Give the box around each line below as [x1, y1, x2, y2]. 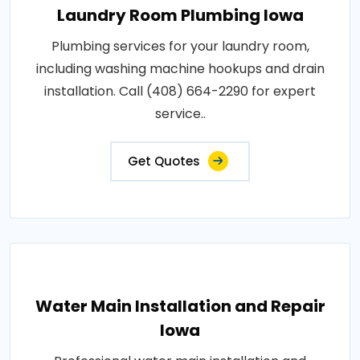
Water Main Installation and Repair [35, 295, 325, 317]
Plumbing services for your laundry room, [51, 37, 309, 55]
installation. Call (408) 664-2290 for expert [44, 82, 316, 100]
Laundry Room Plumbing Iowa [56, 4, 304, 27]
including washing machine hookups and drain [35, 59, 325, 78]
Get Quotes [128, 153, 200, 170]
